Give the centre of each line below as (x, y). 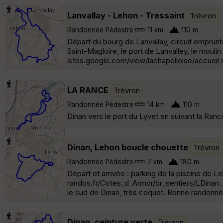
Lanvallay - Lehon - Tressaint (126, 15)
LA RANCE (88, 90)
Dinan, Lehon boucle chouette (128, 147)
